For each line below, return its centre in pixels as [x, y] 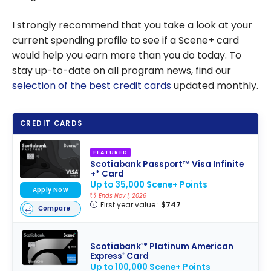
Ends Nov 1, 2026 [122, 196]
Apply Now [51, 189]
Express [106, 256]
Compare [54, 209]
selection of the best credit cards [92, 86]
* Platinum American [188, 247]
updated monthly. [215, 86]
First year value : [130, 205]
